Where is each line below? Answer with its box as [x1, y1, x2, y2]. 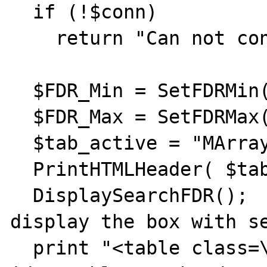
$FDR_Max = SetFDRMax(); [10, 106, 33, 128]
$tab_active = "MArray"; [10, 132, 33, 154]
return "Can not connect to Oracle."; [10, 27, 56, 49]
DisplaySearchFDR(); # [10, 185, 33, 206]
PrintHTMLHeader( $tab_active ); [10, 159, 33, 180]
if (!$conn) [10, 1, 33, 23]
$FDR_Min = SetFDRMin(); [10, 80, 33, 101]
